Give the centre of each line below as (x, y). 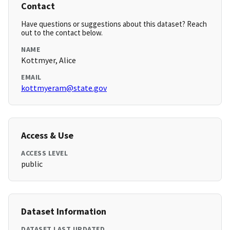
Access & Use (47, 136)
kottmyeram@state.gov (64, 88)
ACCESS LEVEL (44, 153)
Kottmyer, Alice (49, 60)
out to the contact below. (62, 33)
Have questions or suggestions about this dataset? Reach (114, 24)
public (32, 164)
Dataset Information (64, 212)
